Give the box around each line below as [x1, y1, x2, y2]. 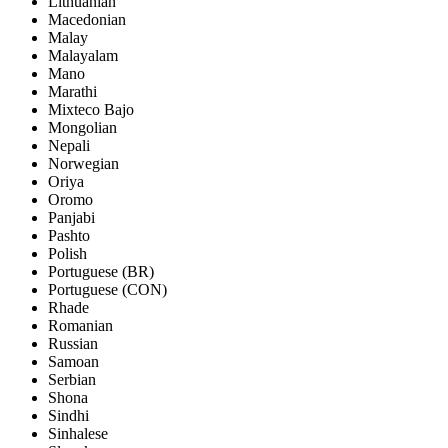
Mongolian [48, 119, 117, 137]
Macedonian [48, 11, 126, 29]
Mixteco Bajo [48, 101, 134, 119]
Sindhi [48, 407, 89, 425]
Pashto [48, 227, 90, 245]
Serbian [48, 371, 96, 389]
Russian [48, 335, 98, 353]
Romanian [48, 317, 113, 335]
